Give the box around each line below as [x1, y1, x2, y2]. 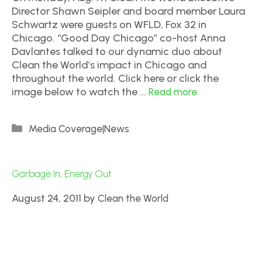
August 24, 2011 [12, 192, 81, 205]
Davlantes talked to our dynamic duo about [12, 45, 222, 58]
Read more [149, 86, 197, 98]
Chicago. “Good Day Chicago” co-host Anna [12, 32, 225, 44]
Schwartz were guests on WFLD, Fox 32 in [12, 18, 206, 31]
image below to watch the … [12, 85, 149, 98]
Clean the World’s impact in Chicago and [12, 58, 207, 71]
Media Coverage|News [28, 123, 129, 135]
